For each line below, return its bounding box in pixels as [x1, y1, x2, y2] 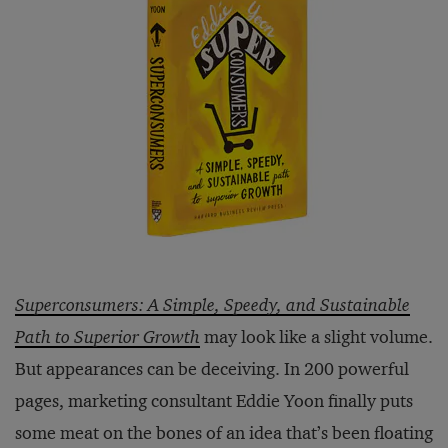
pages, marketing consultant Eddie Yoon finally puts [15, 390, 413, 412]
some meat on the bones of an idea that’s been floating [15, 422, 433, 444]
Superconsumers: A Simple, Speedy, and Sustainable [15, 294, 410, 316]
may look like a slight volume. [200, 326, 433, 348]
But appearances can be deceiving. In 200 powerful [15, 358, 409, 380]
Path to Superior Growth [15, 326, 200, 348]
